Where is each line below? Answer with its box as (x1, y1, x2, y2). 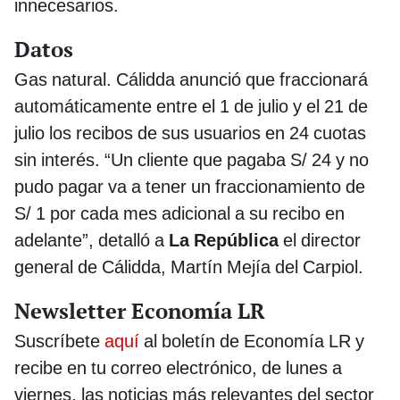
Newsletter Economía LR (14, 296, 265, 326)
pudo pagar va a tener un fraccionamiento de (14, 176, 365, 198)
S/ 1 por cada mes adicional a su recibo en (14, 203, 345, 225)
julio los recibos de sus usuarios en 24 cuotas (14, 122, 366, 145)
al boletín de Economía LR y (144, 330, 364, 353)
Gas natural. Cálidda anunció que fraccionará (14, 69, 368, 91)
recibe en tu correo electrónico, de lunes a (14, 357, 342, 379)
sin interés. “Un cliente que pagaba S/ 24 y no (14, 149, 369, 171)
